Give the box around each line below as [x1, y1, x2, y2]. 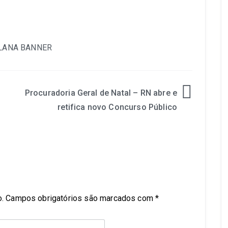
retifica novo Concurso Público [58, 102, 177, 112]
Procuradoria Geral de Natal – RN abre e [24, 88, 177, 98]
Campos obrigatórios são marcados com [6, 193, 156, 203]
